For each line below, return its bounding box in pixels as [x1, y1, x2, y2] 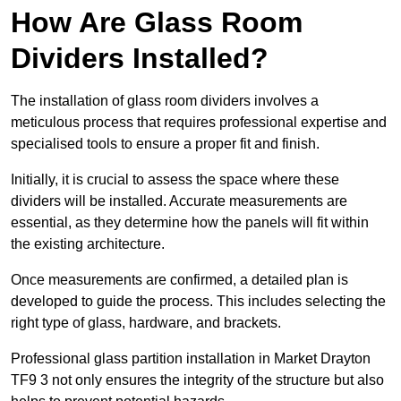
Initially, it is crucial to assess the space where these [11, 172, 339, 188]
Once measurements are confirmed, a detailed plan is [11, 272, 348, 288]
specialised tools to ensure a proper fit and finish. [11, 136, 320, 152]
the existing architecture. [11, 236, 165, 252]
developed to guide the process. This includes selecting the [11, 294, 386, 310]
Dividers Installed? [11, 42, 269, 75]
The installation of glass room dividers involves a [11, 93, 319, 109]
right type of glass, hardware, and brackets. [11, 315, 285, 331]
